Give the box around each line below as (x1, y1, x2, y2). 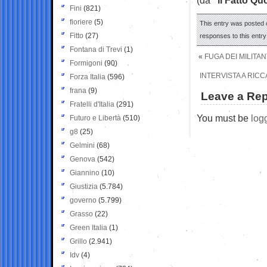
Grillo (70, 237, 87, 246)
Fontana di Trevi (70, 45, 122, 54)
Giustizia (70, 182, 98, 191)
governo (70, 195, 97, 204)
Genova (70, 154, 95, 163)
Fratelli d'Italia (70, 100, 114, 108)
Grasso (70, 209, 93, 218)
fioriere (70, 17, 92, 26)
